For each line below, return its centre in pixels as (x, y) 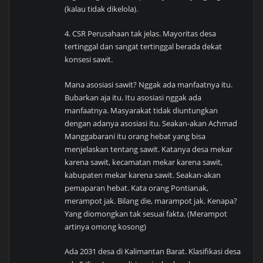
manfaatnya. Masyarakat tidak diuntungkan (141, 110)
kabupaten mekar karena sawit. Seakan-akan (143, 175)
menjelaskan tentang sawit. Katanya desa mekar (149, 149)
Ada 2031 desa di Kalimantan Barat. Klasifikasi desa (153, 251)
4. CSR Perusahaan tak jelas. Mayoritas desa (141, 34)
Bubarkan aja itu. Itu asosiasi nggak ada (133, 97)
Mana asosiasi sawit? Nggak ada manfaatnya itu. (149, 84)
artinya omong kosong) (106, 226)
